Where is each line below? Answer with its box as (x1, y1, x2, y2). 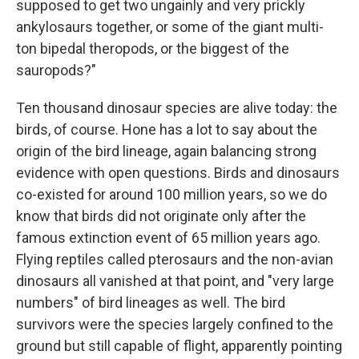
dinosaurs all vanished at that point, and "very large (16, 272, 334, 290)
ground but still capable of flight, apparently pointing (16, 337, 342, 355)
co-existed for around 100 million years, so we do (16, 186, 327, 204)
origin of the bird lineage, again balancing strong (16, 143, 317, 160)
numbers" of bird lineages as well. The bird (16, 294, 285, 312)
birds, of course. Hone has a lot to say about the (16, 121, 317, 139)
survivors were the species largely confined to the (16, 316, 333, 333)
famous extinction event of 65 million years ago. (16, 229, 321, 247)
